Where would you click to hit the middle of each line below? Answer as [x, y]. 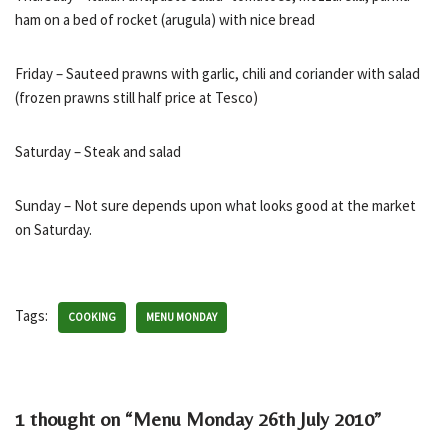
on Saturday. [53, 229]
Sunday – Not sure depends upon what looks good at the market [215, 205]
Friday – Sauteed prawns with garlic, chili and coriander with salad [217, 73]
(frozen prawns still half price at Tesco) [136, 97]
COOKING [92, 317]
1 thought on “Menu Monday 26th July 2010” [198, 418]
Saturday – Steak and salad [98, 151]
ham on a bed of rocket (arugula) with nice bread [165, 19]
